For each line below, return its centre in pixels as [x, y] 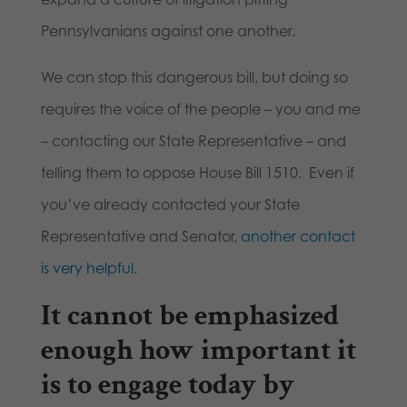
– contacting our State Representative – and [193, 141]
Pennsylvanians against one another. [168, 31]
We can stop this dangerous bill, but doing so [194, 78]
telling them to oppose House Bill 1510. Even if [197, 173]
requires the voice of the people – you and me [200, 109]
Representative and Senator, [140, 237]
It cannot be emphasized [189, 316]
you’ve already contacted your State [170, 205]
